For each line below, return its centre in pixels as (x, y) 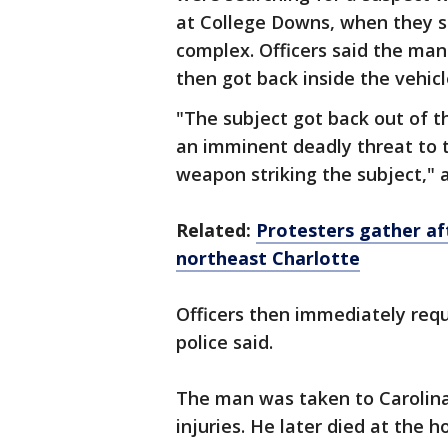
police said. (224, 342)
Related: (216, 230)
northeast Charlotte (268, 258)
